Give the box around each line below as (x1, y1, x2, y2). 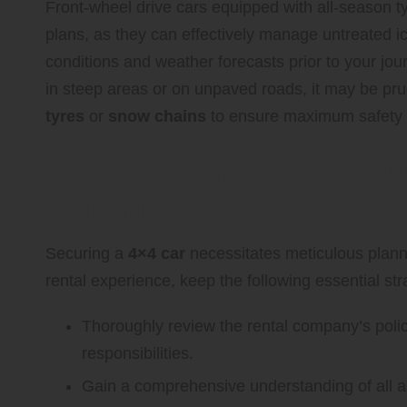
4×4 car (128, 243, 185, 263)
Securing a (45, 243, 128, 263)
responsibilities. (82, 343, 194, 362)
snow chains (108, 106, 206, 125)
